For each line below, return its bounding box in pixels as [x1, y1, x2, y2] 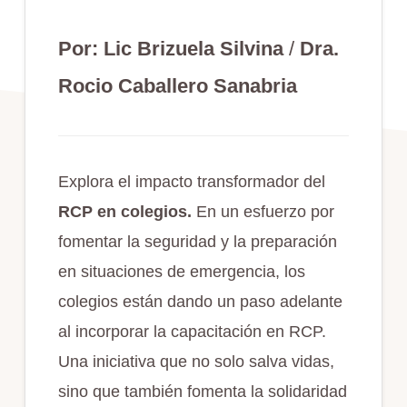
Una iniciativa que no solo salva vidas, [57, 352, 334, 371]
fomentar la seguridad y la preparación [57, 232, 337, 251]
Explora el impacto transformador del [57, 172, 325, 191]
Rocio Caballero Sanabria [57, 74, 297, 97]
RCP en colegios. [57, 202, 192, 221]
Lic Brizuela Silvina [103, 36, 283, 60]
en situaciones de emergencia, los [57, 262, 305, 281]
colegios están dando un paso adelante [57, 292, 342, 311]
